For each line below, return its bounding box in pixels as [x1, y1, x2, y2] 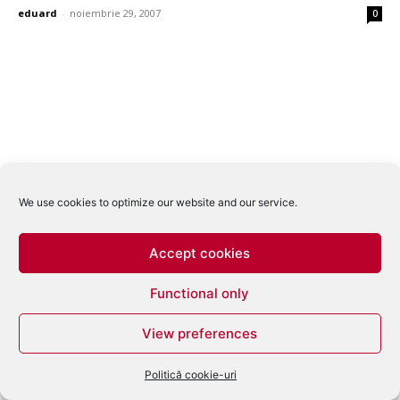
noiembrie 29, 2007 [70, 5, 161, 20]
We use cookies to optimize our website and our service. [19, 196, 297, 209]
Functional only [150, 284, 250, 302]
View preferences [142, 324, 258, 342]
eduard [18, 5, 57, 20]
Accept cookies [149, 244, 251, 262]
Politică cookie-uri [144, 368, 237, 381]
